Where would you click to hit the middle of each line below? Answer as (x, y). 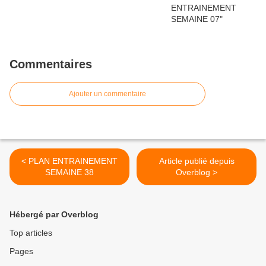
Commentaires (51, 64)
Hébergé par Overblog (54, 214)
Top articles (31, 233)
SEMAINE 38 (69, 172)
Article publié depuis (197, 161)
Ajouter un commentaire (107, 94)
